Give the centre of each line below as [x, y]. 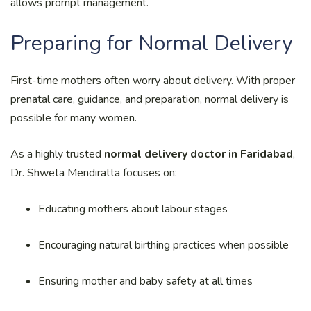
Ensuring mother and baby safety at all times [145, 281]
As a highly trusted [57, 154]
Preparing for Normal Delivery [151, 43]
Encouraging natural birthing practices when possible [163, 245]
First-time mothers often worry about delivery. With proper [153, 80]
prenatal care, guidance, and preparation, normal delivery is [150, 99]
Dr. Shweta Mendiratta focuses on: [94, 173]
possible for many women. [74, 118]
